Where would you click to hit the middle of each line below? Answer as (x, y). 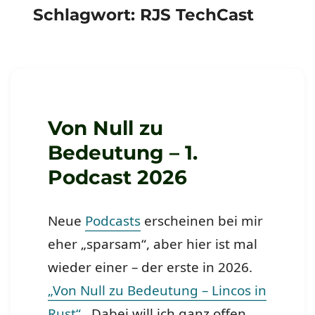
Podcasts (113, 221)
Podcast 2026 (118, 178)
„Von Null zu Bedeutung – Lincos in (157, 291)
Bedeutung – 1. (123, 153)
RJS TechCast (197, 15)
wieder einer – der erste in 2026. (150, 268)
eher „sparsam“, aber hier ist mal (153, 244)
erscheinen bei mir (202, 221)
